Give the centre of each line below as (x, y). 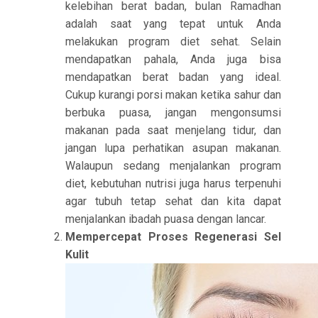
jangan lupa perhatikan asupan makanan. (173, 148)
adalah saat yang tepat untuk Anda (173, 24)
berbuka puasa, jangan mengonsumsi (173, 113)
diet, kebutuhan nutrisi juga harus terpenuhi (173, 183)
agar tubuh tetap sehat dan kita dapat (173, 201)
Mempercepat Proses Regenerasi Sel (173, 237)
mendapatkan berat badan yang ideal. (173, 77)
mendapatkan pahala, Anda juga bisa (173, 59)
